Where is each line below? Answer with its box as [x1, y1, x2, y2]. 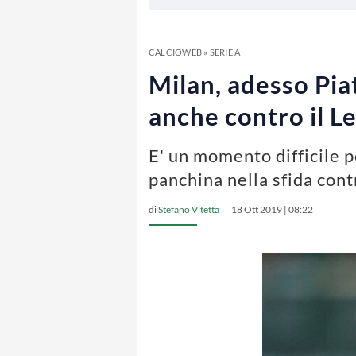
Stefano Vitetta [158, 203, 219, 215]
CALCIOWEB [149, 47, 202, 57]
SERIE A [209, 47, 241, 57]
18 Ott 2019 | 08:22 [231, 203, 313, 215]
